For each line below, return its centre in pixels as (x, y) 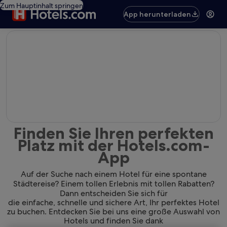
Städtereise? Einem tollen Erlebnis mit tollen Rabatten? (113, 183)
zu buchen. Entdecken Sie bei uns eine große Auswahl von (113, 211)
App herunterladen (158, 14)
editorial (21, 35)
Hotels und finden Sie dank (113, 220)
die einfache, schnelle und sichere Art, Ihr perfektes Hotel (113, 202)
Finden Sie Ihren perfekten (113, 133)
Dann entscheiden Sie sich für (113, 193)
